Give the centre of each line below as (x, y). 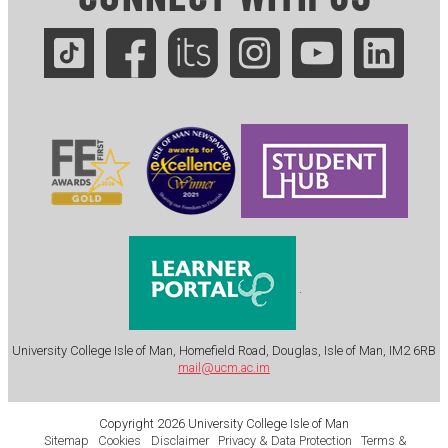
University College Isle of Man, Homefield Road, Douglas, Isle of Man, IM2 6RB (224, 351)
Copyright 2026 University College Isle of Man (224, 423)
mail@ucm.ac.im (224, 368)
